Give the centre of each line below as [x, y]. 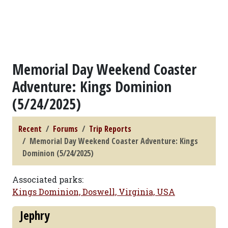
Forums [65, 129]
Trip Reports [110, 129]
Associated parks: [48, 179]
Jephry [35, 215]
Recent [30, 129]
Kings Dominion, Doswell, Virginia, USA [94, 192]
